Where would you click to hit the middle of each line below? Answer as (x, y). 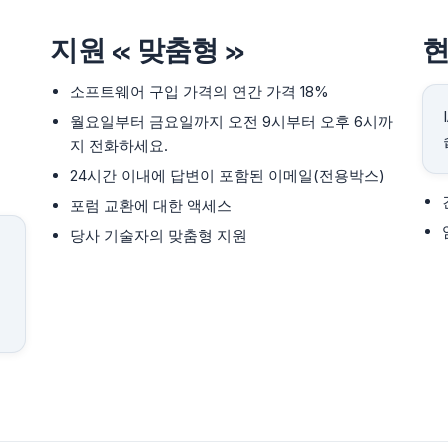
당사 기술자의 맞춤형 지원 (159, 235)
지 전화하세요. (119, 145)
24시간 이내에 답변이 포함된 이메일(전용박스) (228, 175)
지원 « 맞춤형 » (147, 50)
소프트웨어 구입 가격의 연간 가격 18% (200, 91)
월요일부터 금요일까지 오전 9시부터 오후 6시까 (232, 121)
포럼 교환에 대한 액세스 (151, 205)
